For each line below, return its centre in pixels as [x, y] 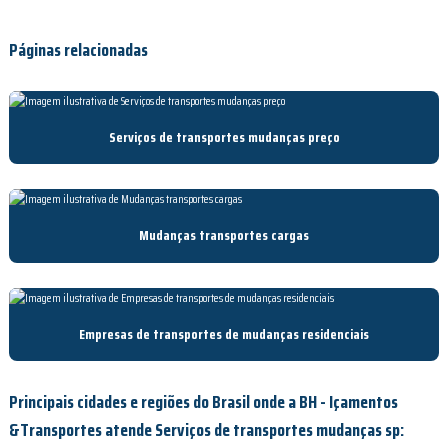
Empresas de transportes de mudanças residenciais [224, 333]
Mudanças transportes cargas [224, 235]
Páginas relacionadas [78, 49]
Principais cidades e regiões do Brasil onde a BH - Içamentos [203, 402]
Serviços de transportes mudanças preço [224, 136]
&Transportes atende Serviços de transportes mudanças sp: [206, 430]
